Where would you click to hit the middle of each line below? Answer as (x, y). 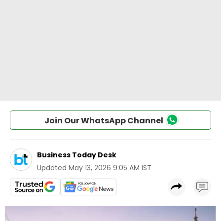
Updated (52, 168)
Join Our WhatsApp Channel (104, 121)
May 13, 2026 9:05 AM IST (110, 168)
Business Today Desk (77, 155)
